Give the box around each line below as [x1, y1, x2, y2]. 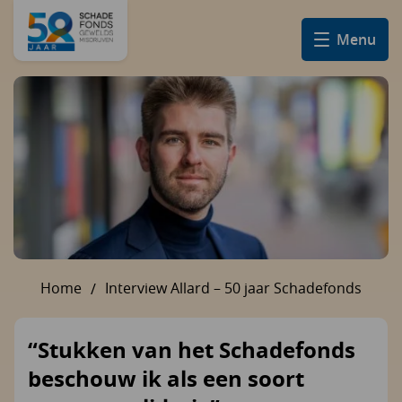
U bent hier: [201, 279, 274, 297]
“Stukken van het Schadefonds [28, 335, 355, 365]
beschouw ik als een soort [28, 363, 304, 394]
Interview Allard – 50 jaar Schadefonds [105, 278, 362, 298]
